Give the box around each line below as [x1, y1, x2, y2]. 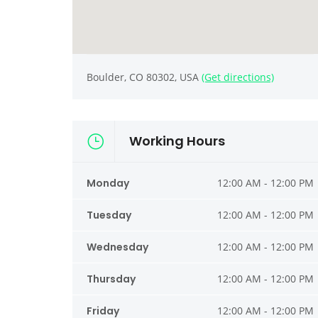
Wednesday [87, 240, 148, 255]
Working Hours [129, 132, 225, 150]
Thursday [87, 272, 136, 287]
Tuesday [87, 208, 131, 223]
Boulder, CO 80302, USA [87, 70, 202, 84]
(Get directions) [202, 70, 274, 84]
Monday [87, 176, 129, 191]
